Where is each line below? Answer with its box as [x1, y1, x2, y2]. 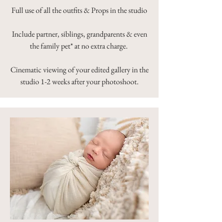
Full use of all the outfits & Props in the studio [11, 4, 147, 15]
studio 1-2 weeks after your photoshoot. [20, 76, 139, 87]
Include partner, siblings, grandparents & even [11, 28, 147, 39]
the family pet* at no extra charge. [29, 40, 129, 51]
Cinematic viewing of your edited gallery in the [10, 64, 149, 75]
